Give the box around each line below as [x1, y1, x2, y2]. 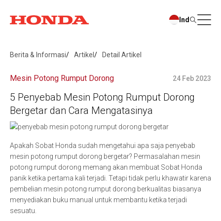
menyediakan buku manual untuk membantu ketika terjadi [10, 196, 187, 204]
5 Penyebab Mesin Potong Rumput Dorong [10, 91, 195, 103]
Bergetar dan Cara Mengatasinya [10, 105, 153, 116]
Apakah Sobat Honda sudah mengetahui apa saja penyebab [10, 142, 195, 149]
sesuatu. [10, 207, 38, 215]
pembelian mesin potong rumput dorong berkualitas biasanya [10, 185, 201, 193]
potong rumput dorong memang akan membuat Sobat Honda [10, 163, 202, 171]
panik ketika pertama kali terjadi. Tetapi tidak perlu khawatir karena [10, 174, 211, 182]
